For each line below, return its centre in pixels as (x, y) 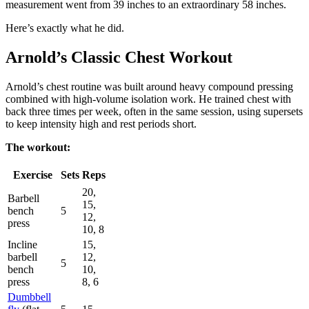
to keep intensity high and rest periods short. (101, 123)
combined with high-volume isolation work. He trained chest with (148, 99)
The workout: (38, 147)
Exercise (33, 175)
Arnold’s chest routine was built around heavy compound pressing (149, 86)
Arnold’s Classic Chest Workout (119, 57)
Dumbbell (29, 297)
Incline (22, 244)
